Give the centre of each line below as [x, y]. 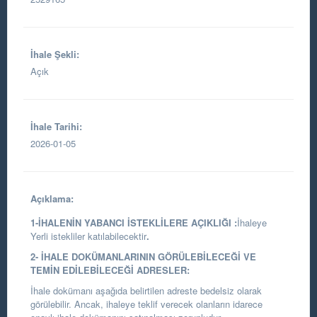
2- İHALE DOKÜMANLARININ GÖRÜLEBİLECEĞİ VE [143, 257]
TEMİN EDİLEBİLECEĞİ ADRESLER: [110, 270]
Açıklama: [52, 198]
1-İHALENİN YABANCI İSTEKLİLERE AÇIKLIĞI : [134, 223]
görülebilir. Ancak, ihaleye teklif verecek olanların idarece [146, 304]
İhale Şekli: [55, 54]
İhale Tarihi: [56, 126]
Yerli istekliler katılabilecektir [88, 236]
